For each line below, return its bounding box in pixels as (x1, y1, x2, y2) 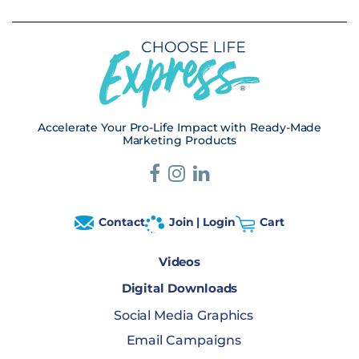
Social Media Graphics (113, 308, 254, 324)
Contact (99, 215, 145, 230)
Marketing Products (122, 133, 237, 148)
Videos (158, 254, 201, 270)
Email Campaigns (126, 333, 241, 349)
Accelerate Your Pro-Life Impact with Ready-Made (37, 120, 322, 135)
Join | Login (168, 215, 236, 230)
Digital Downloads (121, 280, 238, 296)
